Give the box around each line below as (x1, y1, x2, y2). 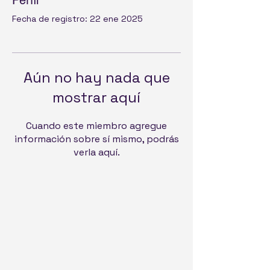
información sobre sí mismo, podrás (14, 133, 179, 145)
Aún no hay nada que (23, 68, 170, 87)
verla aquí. (73, 146, 120, 159)
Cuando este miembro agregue (26, 119, 167, 132)
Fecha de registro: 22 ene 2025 (12, 13, 143, 24)
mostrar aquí (52, 88, 140, 107)
